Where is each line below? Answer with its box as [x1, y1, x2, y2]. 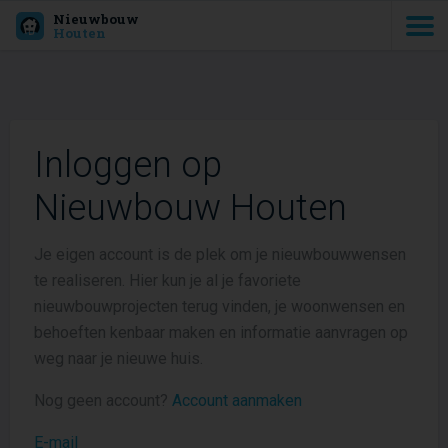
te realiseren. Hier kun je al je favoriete [34, 271, 301, 290]
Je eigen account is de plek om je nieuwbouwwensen [34, 245, 406, 264]
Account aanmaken [172, 391, 302, 410]
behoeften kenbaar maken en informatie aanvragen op [34, 323, 408, 342]
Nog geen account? [34, 391, 172, 410]
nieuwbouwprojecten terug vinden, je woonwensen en [34, 297, 405, 316]
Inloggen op [34, 144, 222, 186]
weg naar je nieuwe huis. [34, 349, 203, 368]
